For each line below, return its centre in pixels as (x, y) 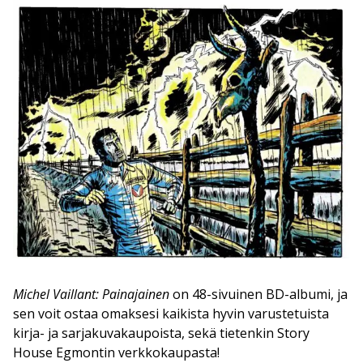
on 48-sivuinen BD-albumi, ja (258, 294)
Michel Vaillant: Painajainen (91, 294)
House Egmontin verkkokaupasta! (116, 352)
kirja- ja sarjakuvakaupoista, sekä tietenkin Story (161, 333)
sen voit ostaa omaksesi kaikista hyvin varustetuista (171, 313)
